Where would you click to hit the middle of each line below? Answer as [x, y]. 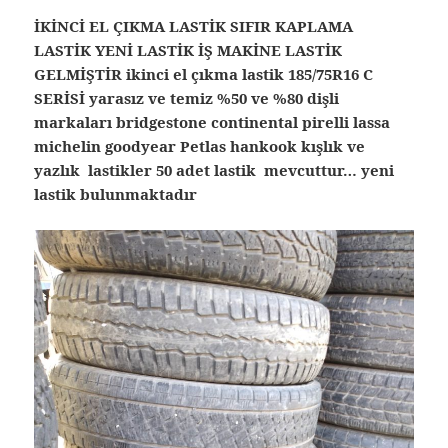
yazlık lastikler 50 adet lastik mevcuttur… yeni [214, 170]
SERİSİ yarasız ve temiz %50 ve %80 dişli [187, 98]
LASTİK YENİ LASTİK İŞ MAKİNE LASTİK [188, 50]
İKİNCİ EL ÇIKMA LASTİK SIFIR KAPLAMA [194, 26]
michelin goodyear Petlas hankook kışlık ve [200, 146]
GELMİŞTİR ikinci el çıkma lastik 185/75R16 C [204, 74]
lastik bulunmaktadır [116, 194]
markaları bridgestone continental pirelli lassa [212, 122]
